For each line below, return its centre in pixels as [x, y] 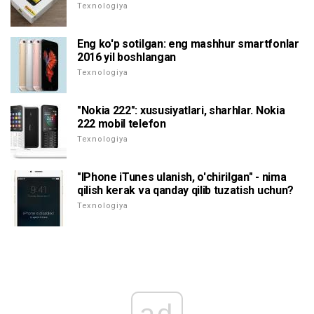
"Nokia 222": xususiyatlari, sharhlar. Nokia [181, 111]
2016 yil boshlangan [127, 57]
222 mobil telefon [122, 124]
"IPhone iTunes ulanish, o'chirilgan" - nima [182, 177]
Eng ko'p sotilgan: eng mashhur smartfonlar [188, 44]
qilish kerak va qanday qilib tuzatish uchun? [185, 191]
